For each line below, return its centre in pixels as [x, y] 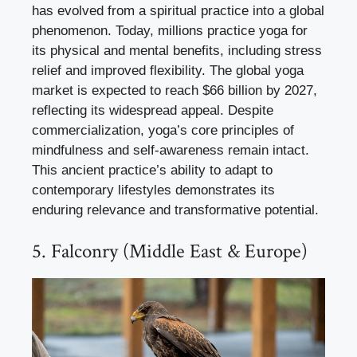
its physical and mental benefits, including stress [177, 51]
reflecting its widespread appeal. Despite [153, 111]
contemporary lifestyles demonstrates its [153, 190]
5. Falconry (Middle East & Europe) [170, 251]
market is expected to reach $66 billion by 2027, [175, 91]
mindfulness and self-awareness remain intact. [171, 151]
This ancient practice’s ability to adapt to [152, 171]
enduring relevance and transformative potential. [175, 210]
